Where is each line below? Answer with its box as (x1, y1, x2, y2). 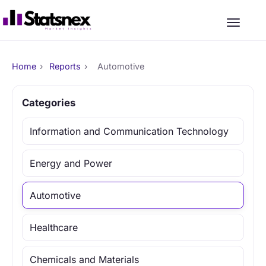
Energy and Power (30, 157, 112, 169)
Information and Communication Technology (30, 125, 229, 137)
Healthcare (30, 221, 78, 233)
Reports (49, 61, 81, 71)
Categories (22, 97, 75, 109)
